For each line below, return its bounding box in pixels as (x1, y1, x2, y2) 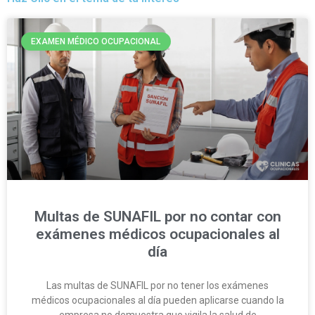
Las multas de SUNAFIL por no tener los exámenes (46, 280, 269, 292)
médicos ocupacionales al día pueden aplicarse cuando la (31, 295, 284, 307)
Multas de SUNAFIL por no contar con (34, 208, 281, 226)
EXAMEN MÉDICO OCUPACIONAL (31, 36, 161, 46)
